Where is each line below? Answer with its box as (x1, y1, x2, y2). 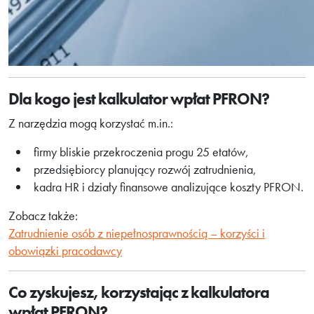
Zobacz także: (8, 207, 78, 224)
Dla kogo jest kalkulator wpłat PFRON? (8, 88, 269, 109)
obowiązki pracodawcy (8, 243, 122, 259)
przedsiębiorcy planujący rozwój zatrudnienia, (34, 161, 257, 177)
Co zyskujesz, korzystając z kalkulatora (8, 282, 269, 303)
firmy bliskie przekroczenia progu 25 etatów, (34, 144, 249, 160)
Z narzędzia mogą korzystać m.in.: (8, 115, 173, 131)
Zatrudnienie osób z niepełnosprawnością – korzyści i (8, 225, 265, 241)
